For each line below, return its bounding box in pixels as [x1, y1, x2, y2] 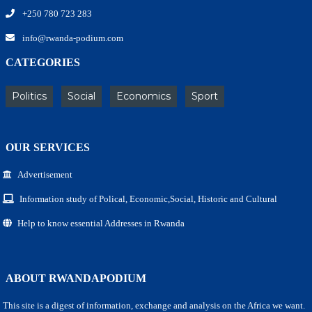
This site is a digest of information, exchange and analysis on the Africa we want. [3, 299, 305, 311]
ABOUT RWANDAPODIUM [6, 272, 146, 284]
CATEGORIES [6, 56, 80, 68]
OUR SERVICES [6, 141, 90, 153]
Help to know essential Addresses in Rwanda [17, 217, 185, 228]
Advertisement [17, 169, 72, 180]
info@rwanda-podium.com [20, 32, 123, 43]
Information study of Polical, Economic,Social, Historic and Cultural [19, 193, 277, 204]
